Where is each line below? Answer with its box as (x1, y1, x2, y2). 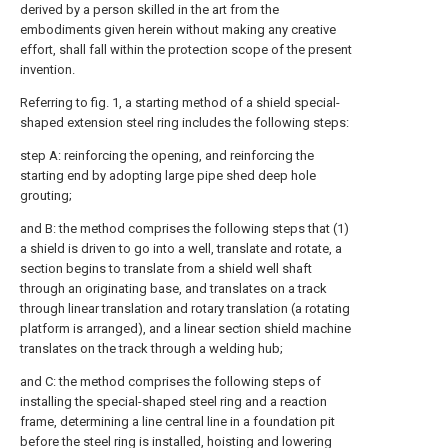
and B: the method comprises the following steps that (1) (20, 221, 349, 236)
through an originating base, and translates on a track (20, 281, 327, 296)
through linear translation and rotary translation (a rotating (20, 301, 350, 316)
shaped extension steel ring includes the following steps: (20, 115, 349, 130)
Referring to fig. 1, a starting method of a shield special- (20, 95, 340, 110)
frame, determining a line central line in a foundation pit (20, 414, 335, 429)
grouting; (20, 188, 72, 203)
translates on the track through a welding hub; (20, 341, 283, 356)
